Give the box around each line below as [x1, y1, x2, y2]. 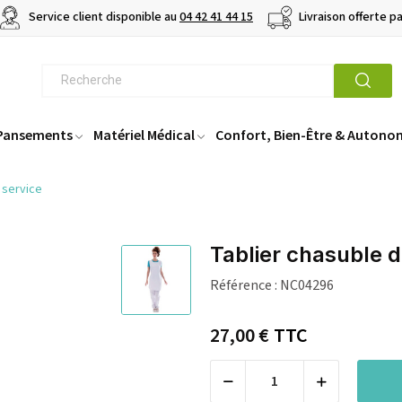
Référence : [210, 275, 277, 296]
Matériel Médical [93, 126, 195, 144]
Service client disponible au [26, 8, 179, 27]
